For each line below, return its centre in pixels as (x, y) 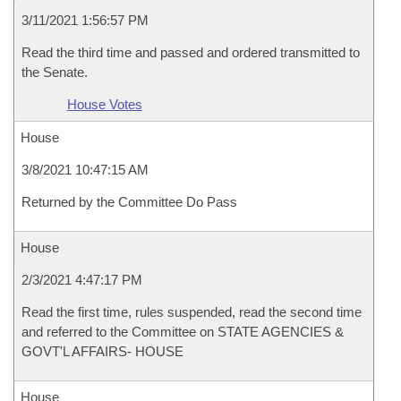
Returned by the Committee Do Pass (129, 202)
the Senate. (55, 72)
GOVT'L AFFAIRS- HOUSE (102, 351)
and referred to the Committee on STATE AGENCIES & (183, 332)
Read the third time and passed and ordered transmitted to (191, 52)
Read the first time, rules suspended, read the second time (192, 312)
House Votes (104, 104)
